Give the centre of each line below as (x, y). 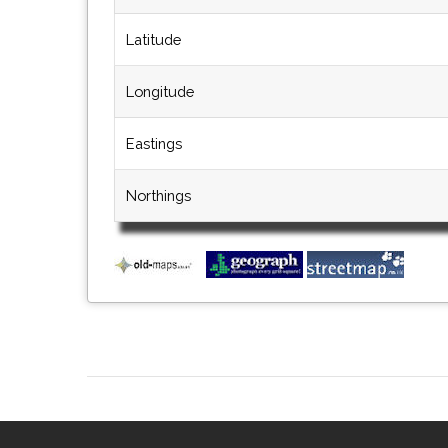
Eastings (154, 143)
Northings (158, 195)
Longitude (160, 91)
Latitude (153, 39)
